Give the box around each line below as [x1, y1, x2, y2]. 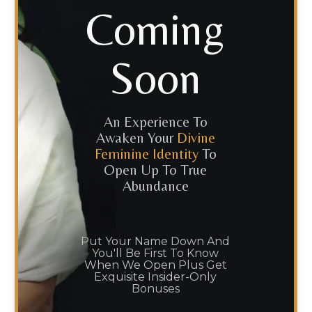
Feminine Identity [94, 146, 198, 163]
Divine [176, 130, 215, 147]
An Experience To [103, 114, 208, 131]
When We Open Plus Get [84, 258, 227, 272]
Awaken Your [95, 130, 177, 147]
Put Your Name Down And [81, 234, 231, 248]
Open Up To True [104, 162, 208, 179]
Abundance [122, 178, 189, 195]
